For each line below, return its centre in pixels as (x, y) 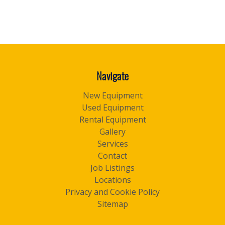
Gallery (113, 132)
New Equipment (113, 95)
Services (113, 144)
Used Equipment (113, 107)
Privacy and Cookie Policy (113, 192)
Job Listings (113, 168)
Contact (113, 156)
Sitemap (113, 204)
